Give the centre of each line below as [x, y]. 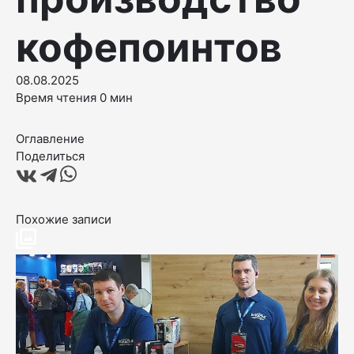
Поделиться [50, 156]
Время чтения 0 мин [74, 97]
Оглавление [50, 138]
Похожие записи [64, 219]
